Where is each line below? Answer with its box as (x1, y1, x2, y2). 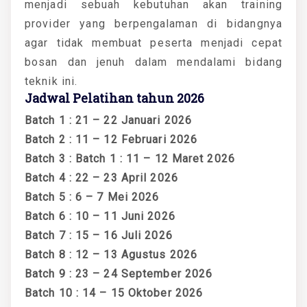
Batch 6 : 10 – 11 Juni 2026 (25, 209, 175, 223)
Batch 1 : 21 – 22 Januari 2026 (25, 113, 192, 127)
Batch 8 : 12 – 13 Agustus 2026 (25, 247, 197, 261)
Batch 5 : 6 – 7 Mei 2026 (25, 190, 160, 204)
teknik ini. (25, 74, 78, 88)
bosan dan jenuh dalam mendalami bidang (25, 55, 282, 69)
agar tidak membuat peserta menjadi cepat (25, 36, 282, 49)
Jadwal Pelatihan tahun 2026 (25, 89, 204, 106)
